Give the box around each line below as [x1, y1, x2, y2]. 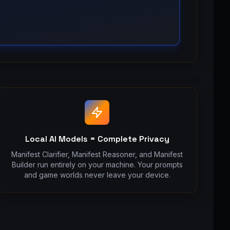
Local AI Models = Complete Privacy [25, 133, 169, 144]
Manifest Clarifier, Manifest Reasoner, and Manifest [11, 150, 183, 159]
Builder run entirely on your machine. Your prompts [11, 160, 183, 169]
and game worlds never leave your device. [24, 170, 170, 179]
